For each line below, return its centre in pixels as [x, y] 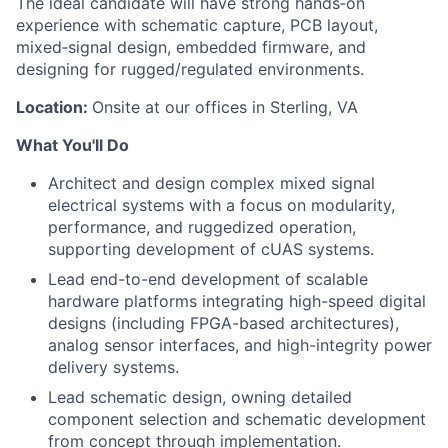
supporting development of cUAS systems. [211, 249]
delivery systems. [113, 367]
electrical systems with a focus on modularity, [221, 205]
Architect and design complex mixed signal [211, 183]
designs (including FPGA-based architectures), [223, 323]
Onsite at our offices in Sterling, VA [225, 107]
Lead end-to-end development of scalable [208, 279]
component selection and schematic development [237, 419]
